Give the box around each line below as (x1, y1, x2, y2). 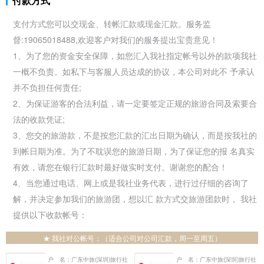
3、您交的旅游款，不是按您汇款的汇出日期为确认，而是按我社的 (13, 128, 257, 141)
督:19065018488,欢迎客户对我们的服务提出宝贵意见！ (13, 33, 218, 45)
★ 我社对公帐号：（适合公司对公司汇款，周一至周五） (42, 232, 222, 243)
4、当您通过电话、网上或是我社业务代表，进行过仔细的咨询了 (13, 176, 249, 189)
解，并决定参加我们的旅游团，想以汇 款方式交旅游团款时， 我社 (13, 192, 257, 204)
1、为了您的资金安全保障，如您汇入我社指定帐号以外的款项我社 (13, 49, 257, 61)
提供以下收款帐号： (13, 208, 87, 220)
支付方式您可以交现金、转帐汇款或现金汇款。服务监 (13, 17, 211, 29)
